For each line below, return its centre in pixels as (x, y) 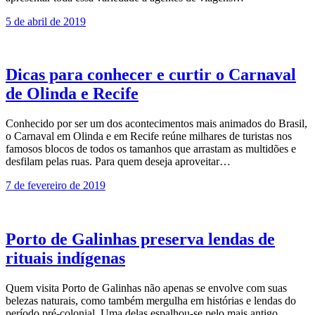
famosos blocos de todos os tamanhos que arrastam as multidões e (151, 149)
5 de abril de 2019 (46, 21)
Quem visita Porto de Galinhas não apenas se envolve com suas (146, 288)
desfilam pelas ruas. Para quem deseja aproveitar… (118, 162)
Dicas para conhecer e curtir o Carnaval (151, 75)
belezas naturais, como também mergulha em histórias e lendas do (151, 301)
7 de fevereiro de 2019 (56, 186)
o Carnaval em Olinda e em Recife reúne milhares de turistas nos (149, 136)
